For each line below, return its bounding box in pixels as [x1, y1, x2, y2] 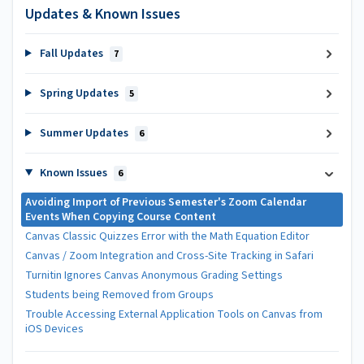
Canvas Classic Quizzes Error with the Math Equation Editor [25, 227, 310, 245]
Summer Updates [37, 124, 131, 141]
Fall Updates [37, 45, 106, 62]
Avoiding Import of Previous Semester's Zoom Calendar [25, 193, 306, 210]
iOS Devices [25, 320, 84, 337]
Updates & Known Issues [25, 3, 180, 24]
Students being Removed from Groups [25, 286, 214, 303]
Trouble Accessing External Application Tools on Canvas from [25, 305, 323, 323]
